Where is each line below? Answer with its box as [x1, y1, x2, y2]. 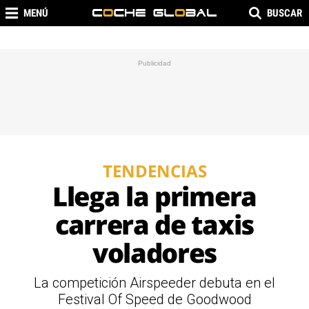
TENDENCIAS [102, 159, 207, 182]
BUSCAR [267, 7, 302, 19]
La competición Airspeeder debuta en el [34, 275, 275, 291]
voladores [92, 235, 217, 270]
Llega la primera [52, 178, 257, 214]
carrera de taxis [55, 206, 254, 242]
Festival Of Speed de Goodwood [57, 291, 252, 308]
